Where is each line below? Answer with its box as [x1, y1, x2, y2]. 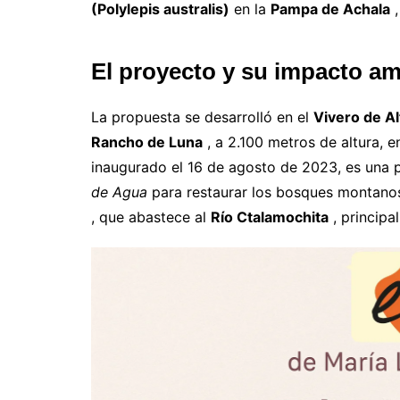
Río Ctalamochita [211, 207, 329, 226]
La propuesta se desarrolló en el [91, 107, 313, 126]
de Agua [91, 182, 147, 201]
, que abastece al [91, 207, 211, 226]
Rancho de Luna [91, 132, 203, 151]
